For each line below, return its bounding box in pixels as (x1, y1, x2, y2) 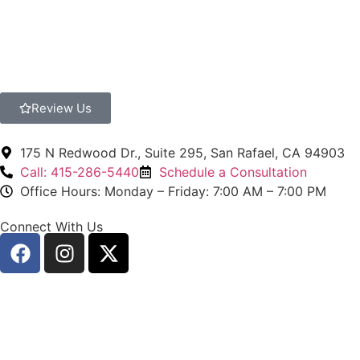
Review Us (31, 100, 92, 117)
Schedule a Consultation (159, 164, 307, 181)
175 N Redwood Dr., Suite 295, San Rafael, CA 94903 (20, 145, 345, 162)
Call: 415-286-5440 (20, 164, 139, 181)
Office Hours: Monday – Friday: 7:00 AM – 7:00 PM (20, 183, 326, 200)
